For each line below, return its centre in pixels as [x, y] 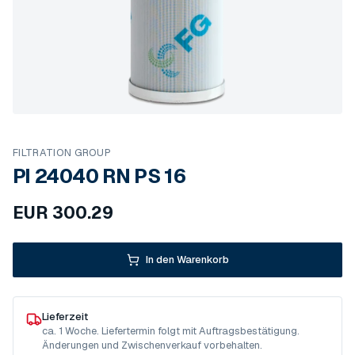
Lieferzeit [65, 317]
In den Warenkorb [187, 260]
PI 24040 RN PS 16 [99, 176]
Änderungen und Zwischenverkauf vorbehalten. [152, 345]
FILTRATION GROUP [62, 153]
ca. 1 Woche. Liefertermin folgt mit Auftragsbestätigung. [171, 331]
